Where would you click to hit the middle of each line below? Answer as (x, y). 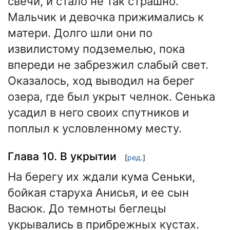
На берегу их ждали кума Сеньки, (101, 176)
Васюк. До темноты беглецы (87, 208)
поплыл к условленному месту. (95, 128)
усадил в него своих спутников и (98, 112)
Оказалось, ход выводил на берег (101, 80)
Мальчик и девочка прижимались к (106, 17)
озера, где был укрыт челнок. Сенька (111, 96)
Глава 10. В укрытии (62, 157)
